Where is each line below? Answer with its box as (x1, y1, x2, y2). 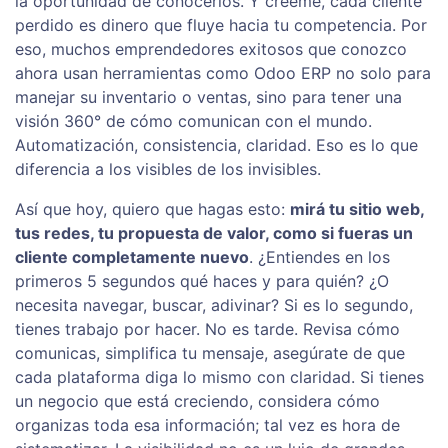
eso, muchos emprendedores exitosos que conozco (15, 39, 407, 60)
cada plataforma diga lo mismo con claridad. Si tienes (15, 367, 424, 388)
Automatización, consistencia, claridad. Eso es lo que (15, 135, 418, 156)
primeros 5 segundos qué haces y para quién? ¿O (15, 271, 389, 292)
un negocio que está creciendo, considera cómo (15, 391, 380, 412)
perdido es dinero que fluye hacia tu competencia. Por (15, 15, 427, 36)
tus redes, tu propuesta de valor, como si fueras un (15, 223, 413, 244)
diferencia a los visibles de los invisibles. (15, 159, 321, 180)
